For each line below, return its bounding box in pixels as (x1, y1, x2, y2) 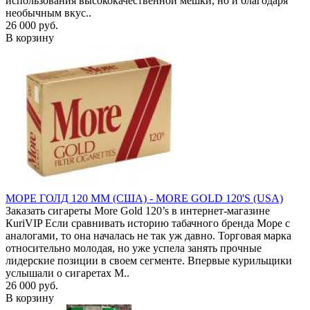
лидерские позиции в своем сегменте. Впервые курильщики (6, 254, 292, 266)
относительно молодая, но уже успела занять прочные (6, 241, 262, 254)
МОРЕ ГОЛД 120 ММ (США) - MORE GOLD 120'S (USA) (6, 192, 283, 204)
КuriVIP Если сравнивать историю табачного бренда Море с (6, 217, 290, 229)
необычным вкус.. (6, 6, 91, 19)
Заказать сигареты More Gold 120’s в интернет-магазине (6, 204, 270, 217)
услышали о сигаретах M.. (6, 266, 129, 279)
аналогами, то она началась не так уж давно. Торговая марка (6, 229, 291, 241)
